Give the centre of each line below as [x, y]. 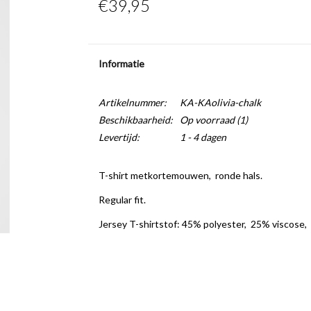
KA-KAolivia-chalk [220, 102]
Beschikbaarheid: [135, 120]
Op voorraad [207, 120]
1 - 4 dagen [203, 137]
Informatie [121, 64]
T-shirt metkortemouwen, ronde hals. [181, 175]
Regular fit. [122, 200]
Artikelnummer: [132, 102]
